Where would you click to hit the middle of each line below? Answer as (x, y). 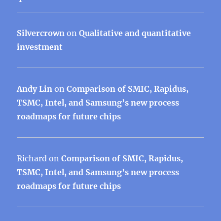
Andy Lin (35, 89)
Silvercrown (41, 33)
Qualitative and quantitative (135, 33)
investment (40, 47)
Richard (32, 158)
